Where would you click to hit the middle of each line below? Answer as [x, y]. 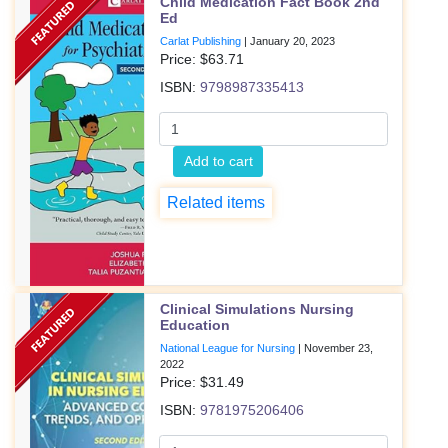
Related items [216, 202]
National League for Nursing [228, 348]
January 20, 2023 [293, 41]
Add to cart [218, 160]
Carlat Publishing [201, 41]
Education [195, 325]
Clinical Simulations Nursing [257, 309]
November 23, [339, 348]
